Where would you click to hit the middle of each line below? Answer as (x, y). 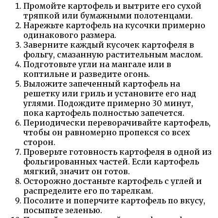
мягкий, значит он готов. (77, 172)
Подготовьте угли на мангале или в (97, 64)
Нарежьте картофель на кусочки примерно (114, 26)
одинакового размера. (70, 35)
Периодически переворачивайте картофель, (117, 123)
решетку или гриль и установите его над (110, 94)
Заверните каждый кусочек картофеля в (109, 45)
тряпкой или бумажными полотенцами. (108, 16)
